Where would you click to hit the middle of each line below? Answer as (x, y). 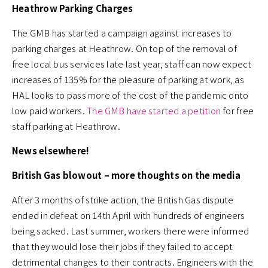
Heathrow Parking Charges (73, 8)
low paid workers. (48, 111)
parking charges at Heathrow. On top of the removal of (124, 48)
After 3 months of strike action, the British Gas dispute (123, 200)
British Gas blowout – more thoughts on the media (126, 175)
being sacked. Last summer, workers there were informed (131, 231)
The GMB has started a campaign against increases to (122, 33)
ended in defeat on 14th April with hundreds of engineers (129, 215)
